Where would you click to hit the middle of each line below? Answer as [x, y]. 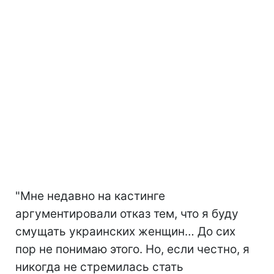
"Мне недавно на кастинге [90, 196]
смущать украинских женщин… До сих [125, 231]
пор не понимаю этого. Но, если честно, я [132, 249]
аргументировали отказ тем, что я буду [127, 213]
